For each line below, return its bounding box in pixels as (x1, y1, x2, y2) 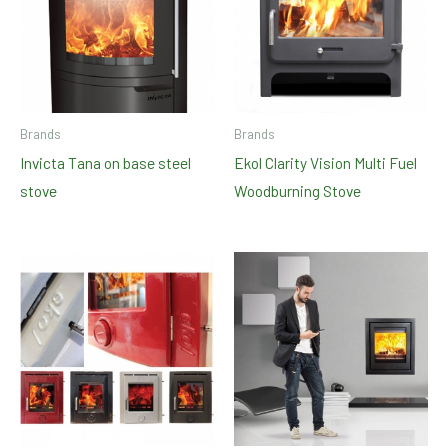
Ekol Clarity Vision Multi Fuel (234, 153, 417, 173)
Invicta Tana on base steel (20, 153, 191, 173)
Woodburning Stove (234, 181, 361, 201)
